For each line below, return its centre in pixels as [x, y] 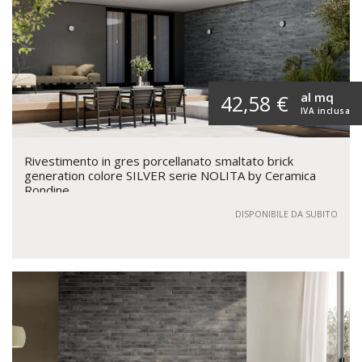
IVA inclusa [325, 111]
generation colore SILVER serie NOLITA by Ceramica [170, 176]
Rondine [47, 190]
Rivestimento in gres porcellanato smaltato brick [159, 161]
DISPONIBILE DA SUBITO [286, 214]
